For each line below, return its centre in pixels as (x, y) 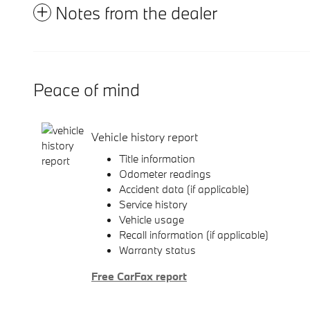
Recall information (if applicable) (194, 235)
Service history (153, 204)
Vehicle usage (152, 220)
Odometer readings (165, 174)
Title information (157, 159)
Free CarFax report (139, 276)
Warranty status (157, 250)
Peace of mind (86, 90)
